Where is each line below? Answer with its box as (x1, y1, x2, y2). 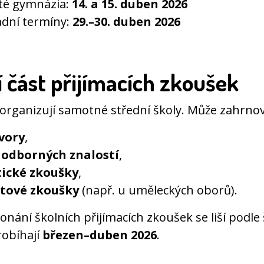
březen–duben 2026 (42, 227, 157, 243)
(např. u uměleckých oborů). (79, 182, 237, 199)
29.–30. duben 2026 (72, 14, 180, 30)
